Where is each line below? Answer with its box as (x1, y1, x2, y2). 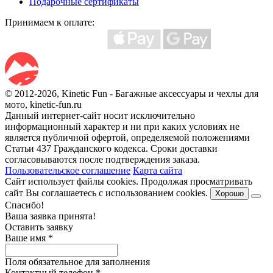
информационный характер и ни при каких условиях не (5, 121, 239, 132)
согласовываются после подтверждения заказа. (5, 154, 200, 165)
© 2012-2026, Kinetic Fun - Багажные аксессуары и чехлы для (5, 88, 258, 99)
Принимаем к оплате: (5, 16, 94, 27)
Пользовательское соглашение (5, 165, 130, 175)
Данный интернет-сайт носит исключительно (5, 110, 195, 121)
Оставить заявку (5, 221, 73, 232)
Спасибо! (5, 199, 44, 210)
